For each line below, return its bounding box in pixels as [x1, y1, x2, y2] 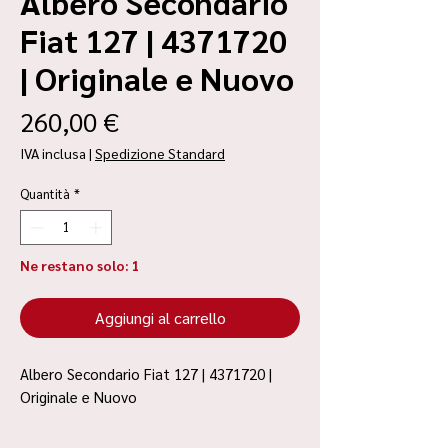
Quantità [20, 184, 70, 202]
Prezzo [118, 102, 195, 137]
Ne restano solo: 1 [20, 256, 140, 274]
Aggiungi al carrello [94, 307, 226, 328]
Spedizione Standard [95, 143, 225, 162]
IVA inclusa [20, 143, 86, 162]
